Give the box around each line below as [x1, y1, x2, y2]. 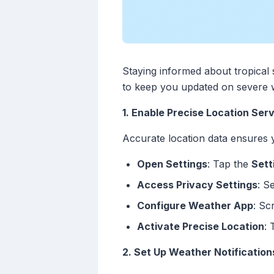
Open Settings [137, 158, 207, 171]
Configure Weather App [137, 199, 253, 212]
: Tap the [207, 158, 251, 171]
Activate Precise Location [137, 220, 264, 233]
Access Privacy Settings [137, 179, 257, 191]
